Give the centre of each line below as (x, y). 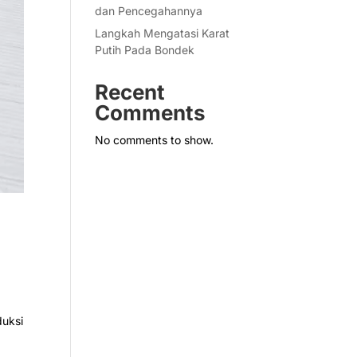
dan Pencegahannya (149, 11)
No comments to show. (155, 140)
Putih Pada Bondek (145, 50)
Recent (130, 92)
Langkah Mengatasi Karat (163, 33)
